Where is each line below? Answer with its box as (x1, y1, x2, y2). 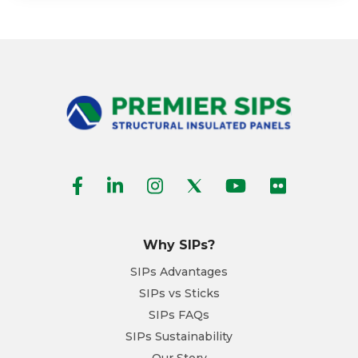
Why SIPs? (143, 237, 215, 253)
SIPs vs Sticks (138, 285, 220, 300)
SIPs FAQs (149, 307, 209, 322)
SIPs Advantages (130, 264, 228, 279)
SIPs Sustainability (125, 328, 233, 344)
